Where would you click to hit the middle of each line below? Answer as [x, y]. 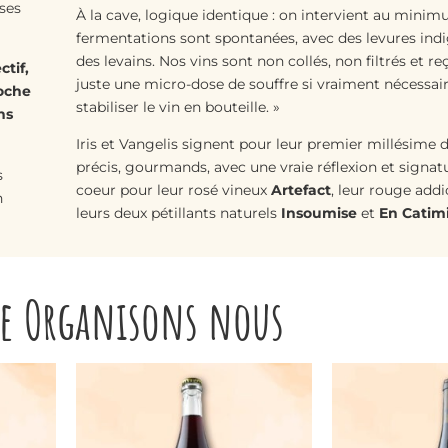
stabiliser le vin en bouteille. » [177, 107]
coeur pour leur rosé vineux [173, 190]
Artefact [300, 190]
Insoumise [318, 213]
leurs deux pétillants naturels [178, 213]
